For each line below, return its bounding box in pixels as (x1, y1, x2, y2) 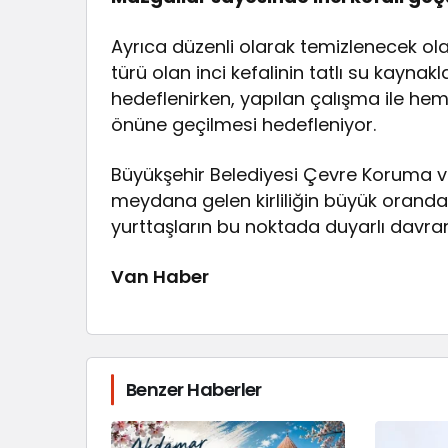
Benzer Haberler (126, 377, 262, 403)
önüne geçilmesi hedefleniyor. (111, 112, 377, 138)
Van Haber (111, 264, 210, 290)
